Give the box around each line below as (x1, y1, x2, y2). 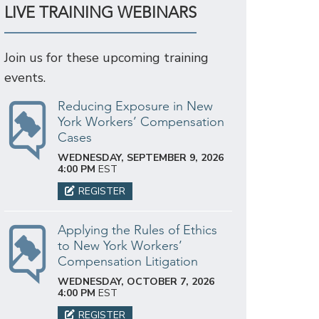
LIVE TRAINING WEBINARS (4, 2, 197, 22)
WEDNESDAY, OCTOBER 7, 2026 (58, 274, 214, 288)
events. (4, 68, 46, 86)
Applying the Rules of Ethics (58, 221, 217, 238)
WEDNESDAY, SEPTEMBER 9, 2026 (58, 150, 224, 164)
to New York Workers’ (58, 237, 182, 253)
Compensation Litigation (58, 253, 198, 269)
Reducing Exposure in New (58, 98, 213, 114)
